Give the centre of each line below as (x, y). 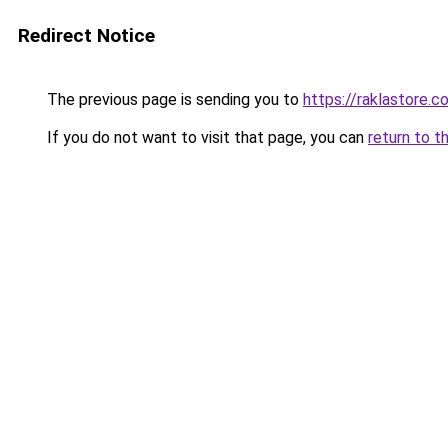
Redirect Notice (86, 35)
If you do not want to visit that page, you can (205, 137)
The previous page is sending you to (173, 99)
